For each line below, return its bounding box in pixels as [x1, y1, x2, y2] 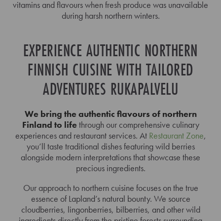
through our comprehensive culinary [76, 118, 199, 130]
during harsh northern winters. [61, 9, 160, 21]
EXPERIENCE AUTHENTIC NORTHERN [23, 39, 198, 62]
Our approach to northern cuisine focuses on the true [23, 182, 198, 193]
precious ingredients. [75, 162, 146, 174]
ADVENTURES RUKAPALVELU [43, 77, 178, 100]
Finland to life [22, 118, 77, 130]
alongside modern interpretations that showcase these [21, 151, 200, 163]
